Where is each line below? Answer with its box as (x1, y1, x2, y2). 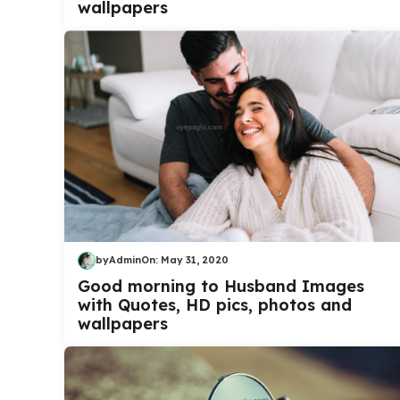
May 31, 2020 (161, 254, 229, 267)
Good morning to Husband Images (78, 275, 364, 296)
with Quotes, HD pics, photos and (78, 294, 352, 315)
